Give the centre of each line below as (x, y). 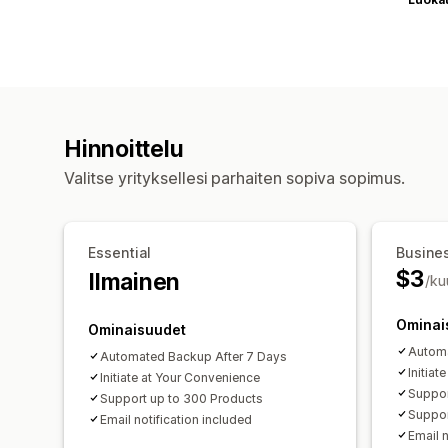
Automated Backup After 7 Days (193, 356)
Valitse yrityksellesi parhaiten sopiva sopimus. (234, 177)
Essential (119, 252)
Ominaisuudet (137, 329)
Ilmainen (134, 281)
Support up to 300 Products (181, 398)
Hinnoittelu (124, 148)
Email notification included (176, 419)
